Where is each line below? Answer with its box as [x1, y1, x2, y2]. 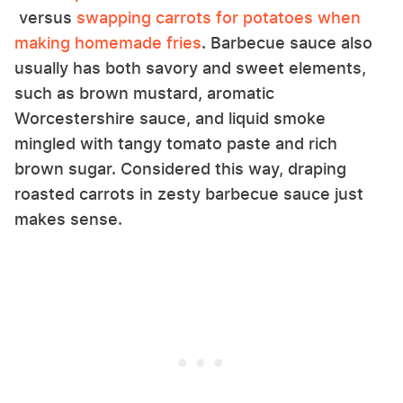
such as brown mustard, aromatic [14, 83, 274, 103]
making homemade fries [14, 32, 201, 52]
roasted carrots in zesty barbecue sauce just [14, 184, 363, 203]
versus [14, 7, 76, 27]
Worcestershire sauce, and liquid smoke [14, 108, 326, 128]
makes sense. [14, 209, 122, 228]
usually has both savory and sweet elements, [14, 58, 366, 77]
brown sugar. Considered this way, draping [14, 158, 346, 178]
